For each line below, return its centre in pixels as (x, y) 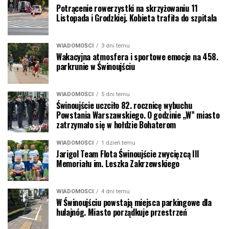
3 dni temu (116, 46)
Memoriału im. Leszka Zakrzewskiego (118, 164)
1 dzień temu (118, 143)
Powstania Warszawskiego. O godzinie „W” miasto (138, 115)
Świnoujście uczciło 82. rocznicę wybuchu (124, 106)
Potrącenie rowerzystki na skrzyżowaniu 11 (127, 8)
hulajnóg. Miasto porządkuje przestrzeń (122, 212)
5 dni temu (116, 95)
